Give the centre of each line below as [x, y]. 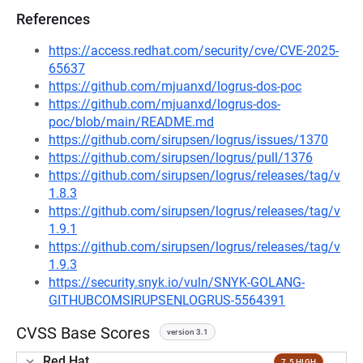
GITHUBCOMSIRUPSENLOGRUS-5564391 [167, 300]
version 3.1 [188, 332]
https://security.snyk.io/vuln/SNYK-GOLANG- [177, 282]
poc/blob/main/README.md [131, 122]
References [53, 19]
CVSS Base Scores [83, 333]
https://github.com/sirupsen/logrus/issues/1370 [188, 140]
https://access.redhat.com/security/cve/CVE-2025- [194, 51]
